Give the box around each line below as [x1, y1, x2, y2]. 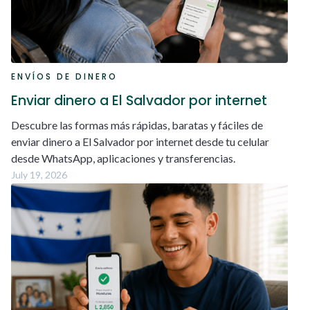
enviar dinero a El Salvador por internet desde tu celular [11, 135, 269, 149]
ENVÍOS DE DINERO [11, 71, 118, 83]
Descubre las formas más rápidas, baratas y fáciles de [11, 118, 263, 132]
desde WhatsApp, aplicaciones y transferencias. [11, 152, 235, 165]
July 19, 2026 [11, 169, 67, 181]
